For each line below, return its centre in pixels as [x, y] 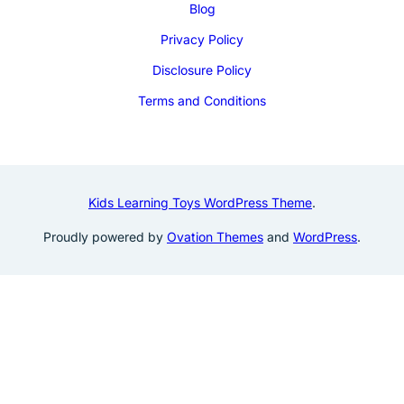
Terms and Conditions [202, 100]
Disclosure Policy [202, 69]
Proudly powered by [105, 236]
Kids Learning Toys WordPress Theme [200, 202]
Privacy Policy [202, 39]
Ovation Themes [215, 236]
